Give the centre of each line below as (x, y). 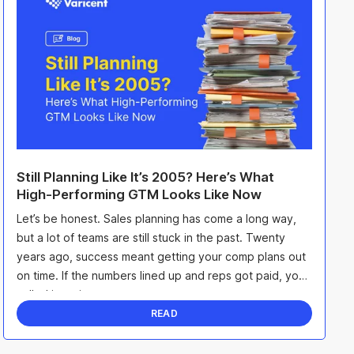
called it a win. (54, 295)
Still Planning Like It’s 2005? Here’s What (145, 177)
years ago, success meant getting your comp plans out (161, 257)
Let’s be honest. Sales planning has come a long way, (156, 219)
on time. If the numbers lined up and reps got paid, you (161, 276)
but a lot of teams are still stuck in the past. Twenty (151, 238)
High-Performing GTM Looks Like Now (141, 194)
